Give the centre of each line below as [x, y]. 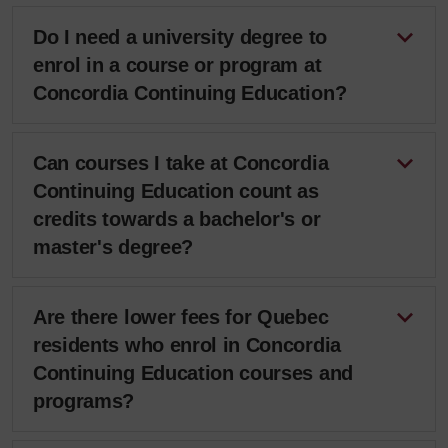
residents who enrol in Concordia [187, 345]
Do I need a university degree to [180, 37]
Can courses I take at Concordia [181, 163]
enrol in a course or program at [177, 65]
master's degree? [113, 247]
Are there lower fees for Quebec [181, 317]
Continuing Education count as [176, 191]
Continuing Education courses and [193, 373]
